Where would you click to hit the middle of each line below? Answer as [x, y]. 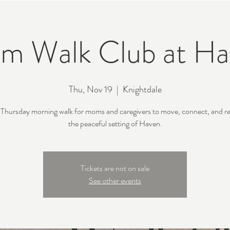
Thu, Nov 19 [90, 89]
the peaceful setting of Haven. [115, 123]
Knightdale [142, 89]
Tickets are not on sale [115, 168]
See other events [115, 180]
